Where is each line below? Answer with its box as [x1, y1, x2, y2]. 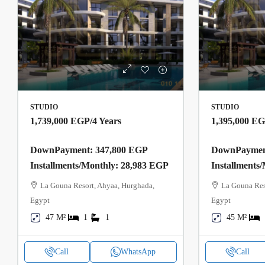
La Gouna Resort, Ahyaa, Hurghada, [40, 180, 154, 190]
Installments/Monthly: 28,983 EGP [30, 160, 169, 170]
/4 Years [90, 115, 121, 126]
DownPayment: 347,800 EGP [30, 144, 147, 155]
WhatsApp [121, 247, 156, 256]
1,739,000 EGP [30, 115, 90, 126]
